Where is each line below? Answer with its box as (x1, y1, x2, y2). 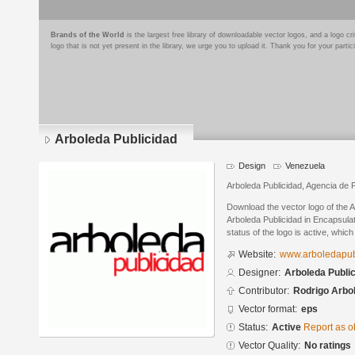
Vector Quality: (239, 340, 300, 352)
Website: (239, 249, 276, 261)
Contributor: (239, 285, 289, 297)
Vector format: (239, 303, 297, 315)
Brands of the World (51, 31, 124, 39)
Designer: (239, 267, 281, 279)
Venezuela (285, 161, 325, 170)
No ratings (304, 340, 351, 352)
